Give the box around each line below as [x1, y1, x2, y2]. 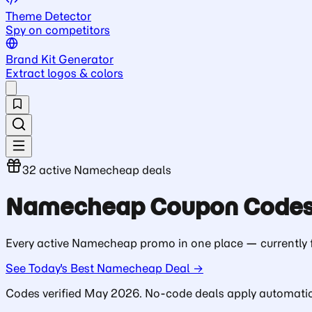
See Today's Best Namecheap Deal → [6, 261, 203, 276]
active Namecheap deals [36, 163, 171, 178]
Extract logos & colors [6, 66, 123, 81]
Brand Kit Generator [6, 52, 114, 67]
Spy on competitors [6, 23, 110, 38]
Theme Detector [6, 9, 91, 24]
